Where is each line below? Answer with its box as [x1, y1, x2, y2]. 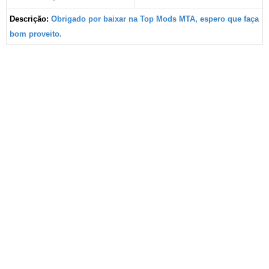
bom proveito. [10, 29, 62, 38]
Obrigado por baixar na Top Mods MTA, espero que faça [51, 14, 259, 23]
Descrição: [10, 14, 49, 23]
